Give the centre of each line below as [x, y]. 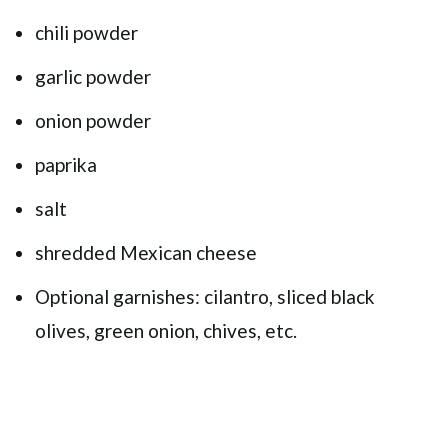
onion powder [93, 120]
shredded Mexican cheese [146, 252]
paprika [66, 164]
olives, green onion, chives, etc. [166, 330]
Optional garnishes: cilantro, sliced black [205, 296]
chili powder [86, 32]
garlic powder [93, 76]
